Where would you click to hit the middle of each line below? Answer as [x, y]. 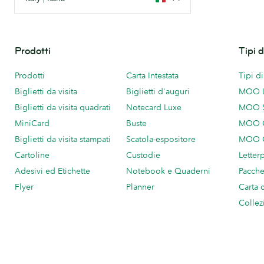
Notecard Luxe [154, 107]
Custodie [143, 155]
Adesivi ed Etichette [52, 171]
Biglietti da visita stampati [63, 139]
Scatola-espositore [161, 139]
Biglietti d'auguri [158, 91]
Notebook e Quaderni [168, 171]
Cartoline [32, 155]
